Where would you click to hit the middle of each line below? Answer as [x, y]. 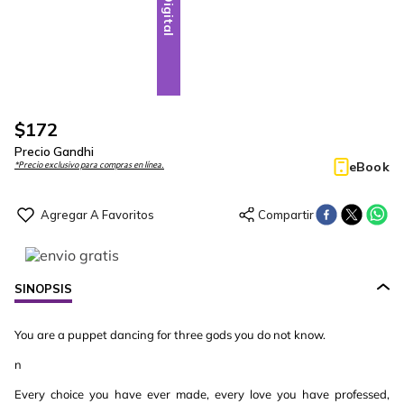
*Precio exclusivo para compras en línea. [89, 165]
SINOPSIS [43, 289]
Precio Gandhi [54, 151]
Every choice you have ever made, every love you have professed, [202, 394]
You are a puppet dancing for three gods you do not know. [170, 335]
